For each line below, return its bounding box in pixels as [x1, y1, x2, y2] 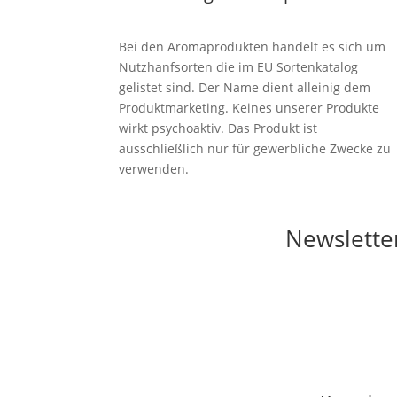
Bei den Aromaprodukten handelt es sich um [119, 38, 386, 56]
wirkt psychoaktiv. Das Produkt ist [119, 120, 318, 137]
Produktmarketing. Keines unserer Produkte [119, 99, 380, 117]
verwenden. [119, 160, 190, 178]
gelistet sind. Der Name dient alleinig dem [119, 79, 371, 97]
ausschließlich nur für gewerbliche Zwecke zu [119, 140, 392, 158]
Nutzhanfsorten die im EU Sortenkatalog [119, 58, 359, 76]
